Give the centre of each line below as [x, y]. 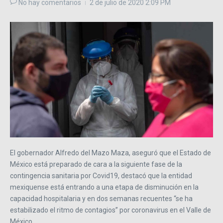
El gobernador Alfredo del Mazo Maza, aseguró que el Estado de [111, 153]
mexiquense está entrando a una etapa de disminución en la [104, 187]
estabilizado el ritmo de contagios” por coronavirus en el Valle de [111, 210]
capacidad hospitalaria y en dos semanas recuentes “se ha [101, 198]
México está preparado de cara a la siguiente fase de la [96, 164]
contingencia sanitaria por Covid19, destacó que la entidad [101, 175]
